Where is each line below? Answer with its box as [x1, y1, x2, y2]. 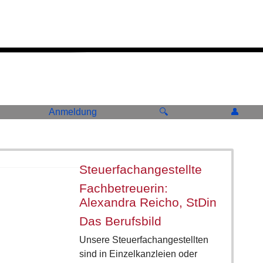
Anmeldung [48, 107, 97, 117]
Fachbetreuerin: [79, 181, 168, 195]
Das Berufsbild [79, 214, 161, 228]
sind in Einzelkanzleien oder [79, 249, 197, 259]
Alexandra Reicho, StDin [79, 195, 217, 210]
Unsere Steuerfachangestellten [79, 235, 208, 245]
